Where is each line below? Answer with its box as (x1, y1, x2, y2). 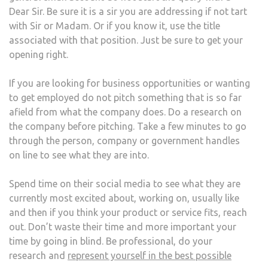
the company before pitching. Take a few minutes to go (9, 121, 246, 132)
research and (9, 250, 68, 261)
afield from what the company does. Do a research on (9, 106, 242, 117)
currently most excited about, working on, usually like (9, 193, 239, 203)
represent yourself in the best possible (68, 250, 232, 261)
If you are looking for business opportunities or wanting (9, 78, 250, 89)
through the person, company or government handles (9, 135, 240, 146)
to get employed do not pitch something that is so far (9, 92, 242, 103)
